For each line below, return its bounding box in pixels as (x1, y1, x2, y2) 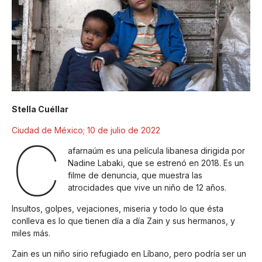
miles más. (12, 227, 50, 238)
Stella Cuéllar (12, 104, 68, 115)
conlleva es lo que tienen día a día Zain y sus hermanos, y (12, 215, 235, 226)
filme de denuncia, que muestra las (67, 170, 202, 181)
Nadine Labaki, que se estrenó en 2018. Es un (67, 158, 244, 168)
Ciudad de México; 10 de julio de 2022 (12, 125, 160, 135)
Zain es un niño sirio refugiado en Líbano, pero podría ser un (12, 249, 246, 259)
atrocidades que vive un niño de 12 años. (67, 182, 226, 193)
